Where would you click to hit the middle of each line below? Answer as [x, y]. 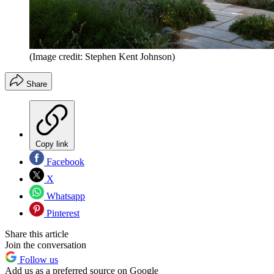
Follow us [38, 260]
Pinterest [62, 213]
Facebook [64, 162]
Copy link [52, 144]
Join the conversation [46, 245]
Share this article [37, 234]
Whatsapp [65, 196]
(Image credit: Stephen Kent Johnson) [102, 57]
